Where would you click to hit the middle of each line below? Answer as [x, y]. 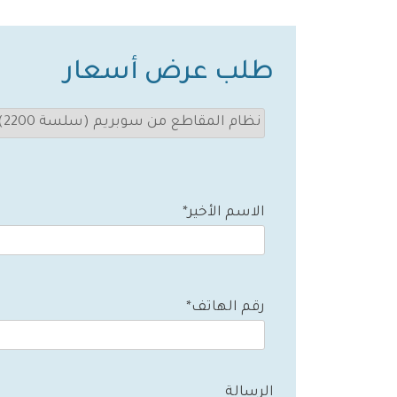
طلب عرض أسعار [169, 73]
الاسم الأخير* [224, 214]
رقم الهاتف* [226, 307]
